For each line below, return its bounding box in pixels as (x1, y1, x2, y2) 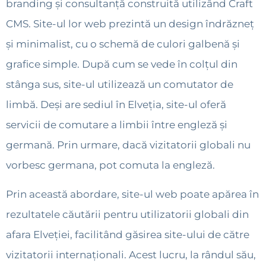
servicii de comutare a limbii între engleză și (6, 119, 227, 131)
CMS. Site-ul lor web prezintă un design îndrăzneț (6, 18, 254, 30)
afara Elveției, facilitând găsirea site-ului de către (6, 228, 249, 240)
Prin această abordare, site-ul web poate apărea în (6, 188, 259, 200)
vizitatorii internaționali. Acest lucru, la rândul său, (6, 248, 256, 261)
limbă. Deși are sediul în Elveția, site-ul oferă (6, 99, 226, 111)
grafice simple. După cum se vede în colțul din (6, 58, 237, 71)
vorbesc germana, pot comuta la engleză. (6, 159, 215, 172)
